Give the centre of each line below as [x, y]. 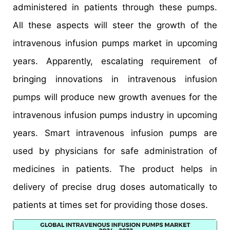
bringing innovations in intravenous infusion [115, 79]
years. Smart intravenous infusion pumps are [115, 133]
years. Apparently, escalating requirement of [115, 61]
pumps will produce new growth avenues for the [115, 97]
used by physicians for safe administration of [115, 151]
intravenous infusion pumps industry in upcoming [115, 115]
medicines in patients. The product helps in [115, 169]
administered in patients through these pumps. [115, 7]
